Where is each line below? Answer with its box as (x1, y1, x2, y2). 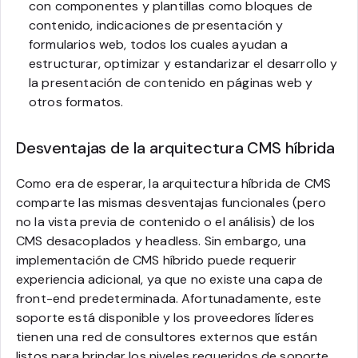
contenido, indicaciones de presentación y (29, 16, 284, 34)
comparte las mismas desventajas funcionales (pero (16, 193, 326, 211)
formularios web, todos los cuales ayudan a (29, 35, 288, 53)
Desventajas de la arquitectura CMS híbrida (16, 137, 335, 158)
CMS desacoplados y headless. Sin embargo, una (16, 232, 307, 249)
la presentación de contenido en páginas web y (29, 74, 313, 91)
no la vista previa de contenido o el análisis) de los (16, 213, 316, 230)
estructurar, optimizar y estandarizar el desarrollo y (29, 54, 338, 72)
